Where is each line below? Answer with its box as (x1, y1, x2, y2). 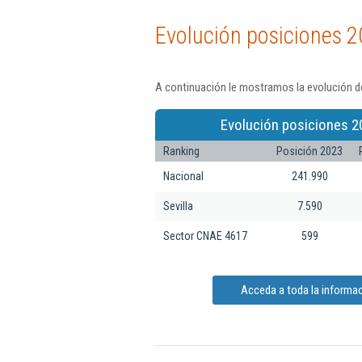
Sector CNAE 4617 (163, 229, 247, 242)
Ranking (163, 144, 200, 158)
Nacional (163, 169, 204, 183)
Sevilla (163, 199, 193, 213)
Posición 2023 (276, 144, 343, 158)
